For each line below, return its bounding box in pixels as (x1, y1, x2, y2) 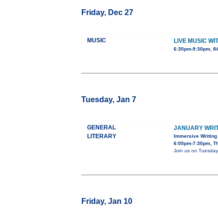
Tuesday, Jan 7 (81, 95, 136, 104)
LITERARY (87, 133, 116, 140)
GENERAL (87, 124, 116, 131)
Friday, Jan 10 (81, 197, 132, 206)
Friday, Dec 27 (81, 8, 133, 17)
